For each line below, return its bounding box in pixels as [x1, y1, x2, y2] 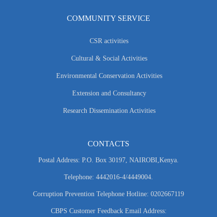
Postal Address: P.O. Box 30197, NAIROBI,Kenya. [38, 156, 179, 164]
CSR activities [90, 37, 128, 45]
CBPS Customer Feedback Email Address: [50, 207, 167, 215]
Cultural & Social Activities [71, 55, 147, 62]
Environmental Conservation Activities [56, 72, 162, 80]
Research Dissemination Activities [62, 107, 155, 115]
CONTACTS [88, 139, 129, 148]
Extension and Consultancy [72, 90, 146, 97]
